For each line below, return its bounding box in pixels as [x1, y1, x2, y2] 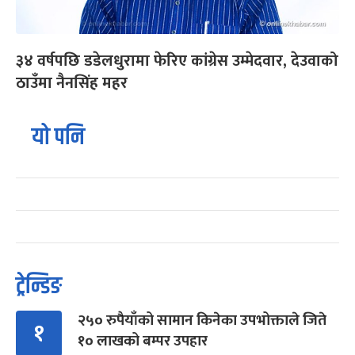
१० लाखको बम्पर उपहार [78, 328, 208, 353]
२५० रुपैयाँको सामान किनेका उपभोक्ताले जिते [78, 307, 326, 333]
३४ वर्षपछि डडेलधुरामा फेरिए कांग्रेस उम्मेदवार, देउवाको [16, 47, 338, 74]
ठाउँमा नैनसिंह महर [16, 69, 128, 97]
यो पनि [32, 119, 85, 155]
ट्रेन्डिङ [16, 268, 62, 304]
